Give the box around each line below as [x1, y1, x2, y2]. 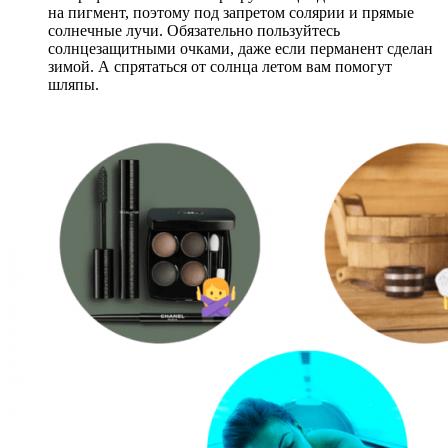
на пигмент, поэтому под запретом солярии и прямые [48, 3, 414, 21]
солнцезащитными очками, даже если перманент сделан [48, 39, 433, 57]
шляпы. [48, 75, 99, 93]
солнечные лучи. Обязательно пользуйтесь [48, 21, 340, 39]
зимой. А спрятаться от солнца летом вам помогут [48, 57, 392, 75]
